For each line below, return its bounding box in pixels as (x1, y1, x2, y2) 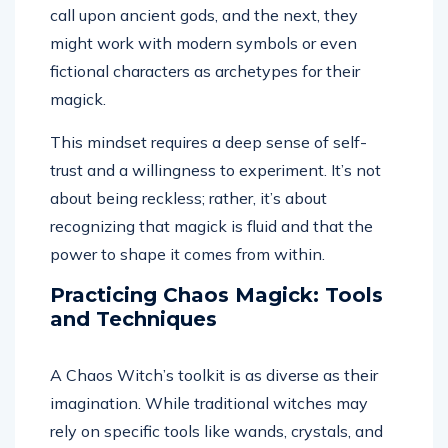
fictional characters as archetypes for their (50, 61, 360, 82)
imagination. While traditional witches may (50, 393, 368, 414)
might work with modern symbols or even (50, 33, 357, 54)
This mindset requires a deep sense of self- (50, 132, 367, 153)
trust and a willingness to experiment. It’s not (50, 160, 381, 181)
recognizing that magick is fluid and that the (50, 216, 373, 237)
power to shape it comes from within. (50, 244, 325, 265)
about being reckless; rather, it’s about (50, 188, 327, 209)
